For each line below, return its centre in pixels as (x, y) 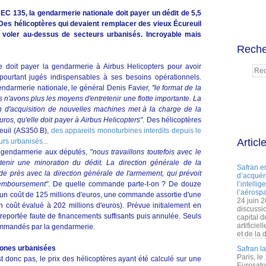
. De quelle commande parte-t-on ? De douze (125, 184)
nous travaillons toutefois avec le (147, 152)
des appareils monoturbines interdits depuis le (126, 131)
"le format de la (176, 88)
